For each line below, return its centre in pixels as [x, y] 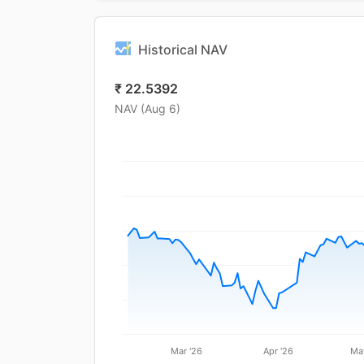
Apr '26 [279, 351]
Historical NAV [183, 50]
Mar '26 [187, 351]
